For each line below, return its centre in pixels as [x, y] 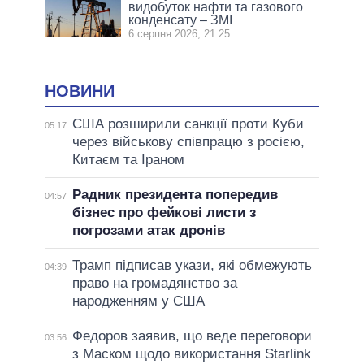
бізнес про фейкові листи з [164, 213]
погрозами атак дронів [148, 231]
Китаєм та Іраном [128, 160]
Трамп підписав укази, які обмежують [192, 266]
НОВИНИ [80, 91]
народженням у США [138, 301]
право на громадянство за [154, 284]
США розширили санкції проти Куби [188, 124]
